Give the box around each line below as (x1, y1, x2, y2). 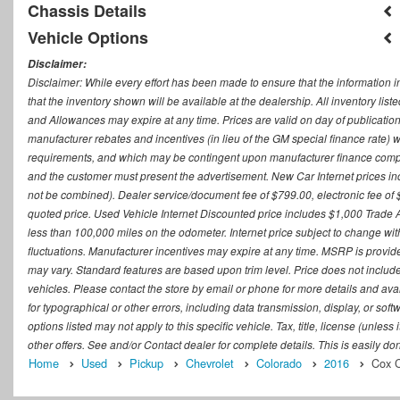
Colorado (256, 354, 302, 371)
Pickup (129, 354, 163, 371)
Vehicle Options (28, 25, 148, 49)
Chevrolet (186, 354, 234, 371)
